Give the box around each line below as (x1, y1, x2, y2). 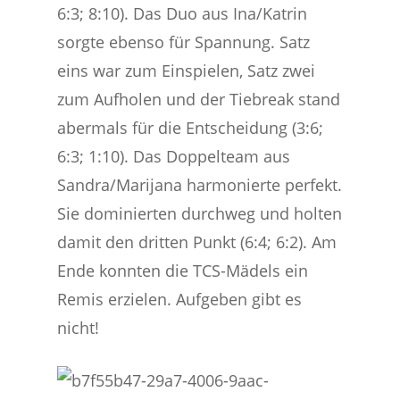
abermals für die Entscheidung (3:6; (57, 117, 324, 138)
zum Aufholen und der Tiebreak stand (57, 88, 341, 110)
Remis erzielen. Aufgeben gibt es (57, 288, 303, 310)
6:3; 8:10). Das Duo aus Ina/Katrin (57, 3, 308, 24)
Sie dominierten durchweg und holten (57, 203, 343, 224)
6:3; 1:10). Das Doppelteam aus (57, 146, 291, 167)
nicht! (57, 317, 100, 338)
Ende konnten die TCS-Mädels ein (57, 260, 309, 281)
